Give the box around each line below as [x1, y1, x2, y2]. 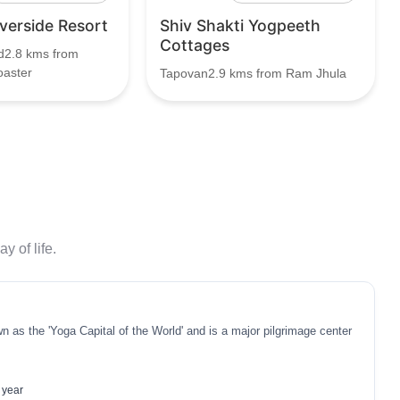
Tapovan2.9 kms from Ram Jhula [160, 66, 346, 80]
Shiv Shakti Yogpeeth [160, 16, 321, 35]
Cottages [160, 36, 229, 54]
